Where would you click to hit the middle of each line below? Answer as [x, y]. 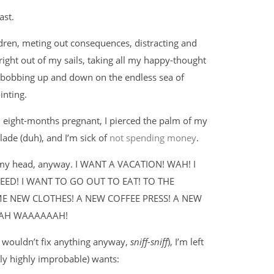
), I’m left [186, 242]
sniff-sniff [149, 242]
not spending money [153, 138]
